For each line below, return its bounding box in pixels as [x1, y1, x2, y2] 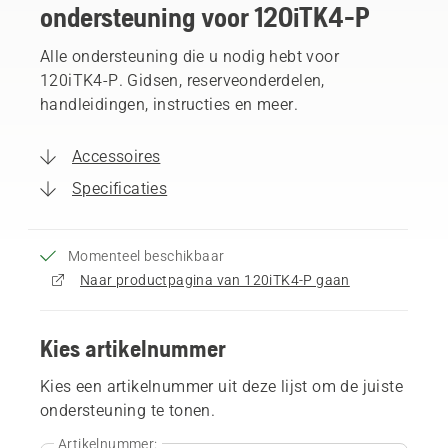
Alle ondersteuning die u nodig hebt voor [40, 46, 339, 66]
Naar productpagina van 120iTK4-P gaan [80, 271, 350, 288]
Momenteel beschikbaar [68, 247, 225, 264]
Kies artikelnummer [40, 334, 226, 362]
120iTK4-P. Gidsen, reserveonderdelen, [40, 70, 325, 90]
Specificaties [72, 178, 168, 198]
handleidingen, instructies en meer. [40, 94, 298, 114]
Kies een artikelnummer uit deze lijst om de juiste [40, 376, 403, 396]
